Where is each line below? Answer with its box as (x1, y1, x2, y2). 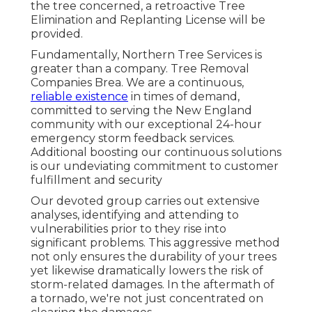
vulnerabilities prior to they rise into (31, 221, 226, 235)
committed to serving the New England (31, 103, 252, 117)
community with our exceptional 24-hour (31, 117, 262, 131)
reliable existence (31, 89, 128, 103)
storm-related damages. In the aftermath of (31, 277, 274, 291)
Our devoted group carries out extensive (31, 194, 260, 208)
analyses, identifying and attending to (31, 208, 239, 221)
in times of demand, (128, 89, 240, 103)
